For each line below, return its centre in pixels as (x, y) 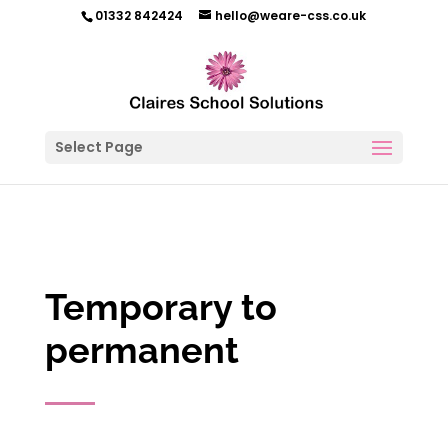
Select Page (98, 147)
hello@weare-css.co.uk (291, 15)
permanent (141, 350)
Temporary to (160, 307)
